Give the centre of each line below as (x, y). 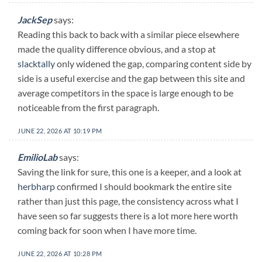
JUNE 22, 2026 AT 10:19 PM (60, 130)
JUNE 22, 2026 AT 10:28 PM (60, 254)
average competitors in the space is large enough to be (125, 93)
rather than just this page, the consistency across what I (128, 201)
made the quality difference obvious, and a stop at (117, 49)
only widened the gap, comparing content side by (153, 63)
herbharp (36, 187)
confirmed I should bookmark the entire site (143, 187)
